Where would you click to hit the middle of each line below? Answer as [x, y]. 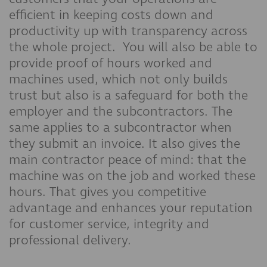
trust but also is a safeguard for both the [128, 95]
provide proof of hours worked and [111, 63]
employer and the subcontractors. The [121, 111]
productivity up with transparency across [128, 31]
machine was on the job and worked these [132, 176]
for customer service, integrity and [109, 224]
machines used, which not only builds [118, 79]
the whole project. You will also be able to [133, 47]
